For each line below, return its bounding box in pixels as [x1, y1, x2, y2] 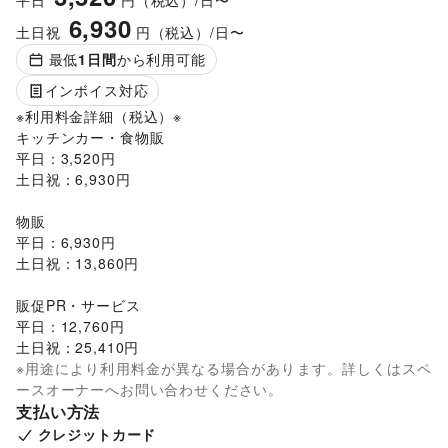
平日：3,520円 [16, 148, 116, 169]
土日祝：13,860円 [16, 253, 140, 274]
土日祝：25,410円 [16, 337, 140, 358]
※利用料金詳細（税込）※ [16, 106, 183, 127]
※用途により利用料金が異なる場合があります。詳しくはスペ [16, 358, 432, 379]
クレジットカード [37, 424, 157, 445]
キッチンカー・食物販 [16, 127, 165, 148]
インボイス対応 [44, 80, 149, 101]
